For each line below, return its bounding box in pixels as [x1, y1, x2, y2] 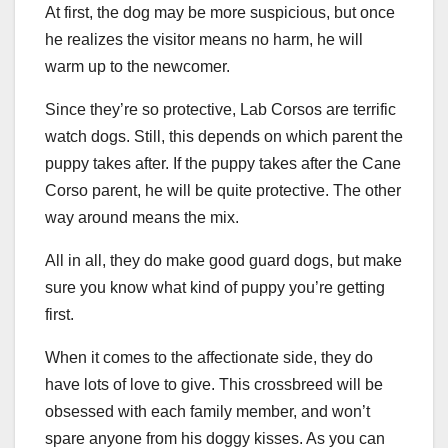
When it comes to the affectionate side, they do [45, 349, 373, 367]
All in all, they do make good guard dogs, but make [45, 252, 402, 270]
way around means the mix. [45, 209, 239, 227]
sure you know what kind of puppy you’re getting [45, 279, 385, 297]
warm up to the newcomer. [45, 58, 230, 76]
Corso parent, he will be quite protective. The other [45, 182, 401, 200]
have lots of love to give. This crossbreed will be [45, 376, 383, 394]
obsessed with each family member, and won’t [45, 403, 370, 421]
